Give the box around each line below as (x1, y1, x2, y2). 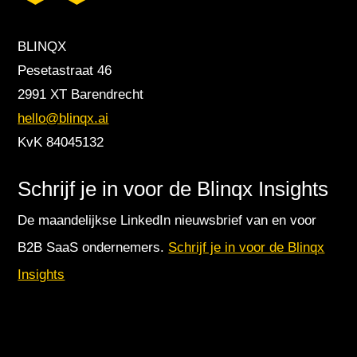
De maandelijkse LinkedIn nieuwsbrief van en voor (18, 212, 317, 228)
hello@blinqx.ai (18, 110, 109, 126)
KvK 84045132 (18, 134, 104, 150)
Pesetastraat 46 (18, 62, 112, 78)
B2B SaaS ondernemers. (18, 239, 169, 255)
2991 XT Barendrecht (18, 86, 144, 102)
